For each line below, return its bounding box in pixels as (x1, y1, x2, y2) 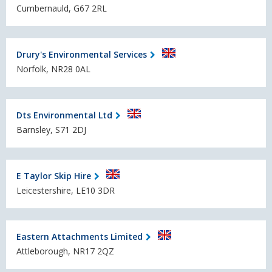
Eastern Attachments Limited (16, 230, 143, 242)
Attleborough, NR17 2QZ (16, 245, 114, 257)
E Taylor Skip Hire (16, 169, 91, 182)
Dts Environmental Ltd (16, 109, 112, 121)
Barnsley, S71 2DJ (16, 124, 86, 136)
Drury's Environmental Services (16, 48, 147, 60)
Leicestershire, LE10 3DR (16, 185, 115, 197)
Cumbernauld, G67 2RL (16, 2, 107, 15)
